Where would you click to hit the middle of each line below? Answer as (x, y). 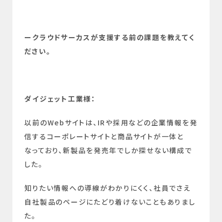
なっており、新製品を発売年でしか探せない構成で (108, 150)
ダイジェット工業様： (60, 99)
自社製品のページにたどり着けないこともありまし (110, 202)
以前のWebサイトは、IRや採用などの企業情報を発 (111, 123)
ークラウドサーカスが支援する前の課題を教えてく (110, 37)
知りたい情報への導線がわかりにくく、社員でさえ (108, 188)
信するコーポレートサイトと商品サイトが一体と (104, 137)
